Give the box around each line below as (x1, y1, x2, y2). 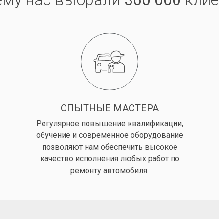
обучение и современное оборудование (36, 131, 183, 140)
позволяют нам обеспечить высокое (42, 142, 177, 152)
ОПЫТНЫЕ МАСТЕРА (60, 102, 159, 114)
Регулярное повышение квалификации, (36, 119, 183, 129)
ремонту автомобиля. (70, 166, 149, 175)
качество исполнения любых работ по (40, 154, 179, 164)
